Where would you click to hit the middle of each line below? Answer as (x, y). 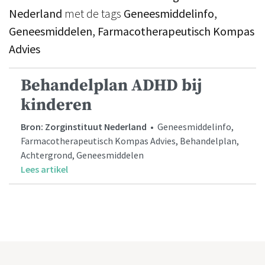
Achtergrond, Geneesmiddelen (82, 155)
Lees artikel (44, 169)
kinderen (56, 105)
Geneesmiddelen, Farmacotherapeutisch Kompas (132, 31)
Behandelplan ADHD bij (112, 86)
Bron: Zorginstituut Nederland (84, 127)
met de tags (93, 14)
